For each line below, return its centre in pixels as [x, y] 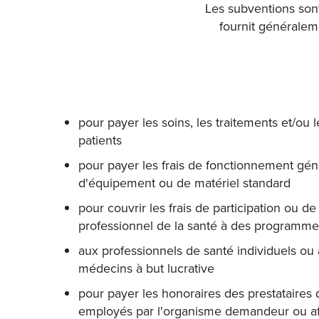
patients [100, 140]
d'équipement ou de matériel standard [184, 183]
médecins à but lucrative [146, 268]
